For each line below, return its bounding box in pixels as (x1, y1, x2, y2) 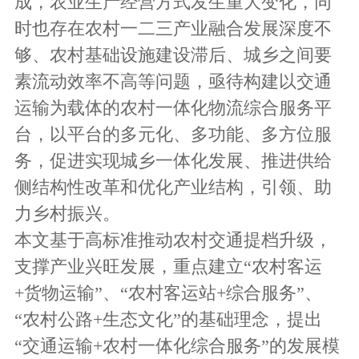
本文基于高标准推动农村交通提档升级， (14, 229, 333, 250)
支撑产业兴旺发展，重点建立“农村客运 (14, 256, 323, 276)
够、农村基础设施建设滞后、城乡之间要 (14, 44, 333, 65)
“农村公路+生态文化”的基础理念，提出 (14, 309, 323, 329)
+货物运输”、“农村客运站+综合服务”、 (14, 282, 323, 303)
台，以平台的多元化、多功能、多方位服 (14, 123, 333, 144)
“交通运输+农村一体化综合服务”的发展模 (14, 335, 341, 356)
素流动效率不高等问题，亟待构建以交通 (14, 71, 333, 91)
